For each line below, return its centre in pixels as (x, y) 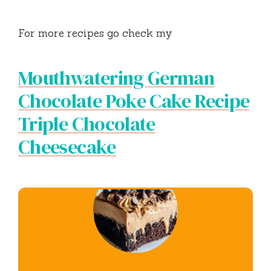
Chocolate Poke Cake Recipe (134, 101)
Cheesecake (67, 147)
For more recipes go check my (95, 34)
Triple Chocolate (87, 124)
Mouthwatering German (116, 78)
